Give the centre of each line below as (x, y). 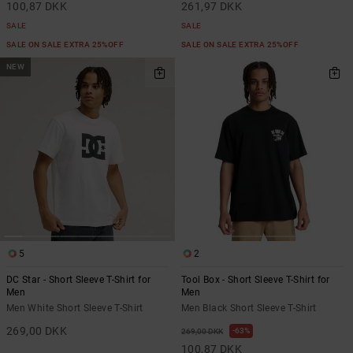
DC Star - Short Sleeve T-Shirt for (79, 280)
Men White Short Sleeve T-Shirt (75, 308)
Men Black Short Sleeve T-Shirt (249, 308)
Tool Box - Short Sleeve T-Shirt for (256, 280)
